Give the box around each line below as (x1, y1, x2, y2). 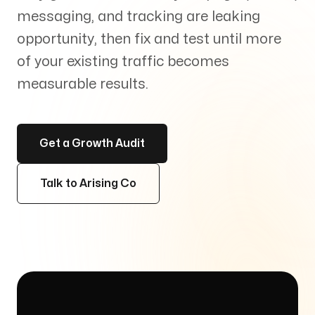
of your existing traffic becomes (17, 55, 229, 68)
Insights (17, 94, 120, 122)
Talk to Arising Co (40, 178, 136, 189)
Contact (17, 184, 120, 212)
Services (17, 4, 125, 32)
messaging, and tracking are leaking (17, 10, 260, 23)
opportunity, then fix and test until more (17, 32, 281, 46)
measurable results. (17, 77, 148, 91)
